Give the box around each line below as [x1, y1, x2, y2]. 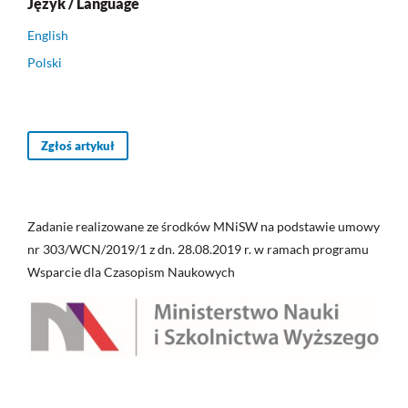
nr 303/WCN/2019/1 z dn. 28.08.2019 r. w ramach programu [27, 241, 369, 257]
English [27, 27, 68, 43]
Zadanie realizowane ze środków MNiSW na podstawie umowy [27, 219, 380, 234]
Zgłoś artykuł [41, 138, 115, 153]
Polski [27, 55, 62, 70]
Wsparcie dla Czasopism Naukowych [27, 264, 235, 280]
